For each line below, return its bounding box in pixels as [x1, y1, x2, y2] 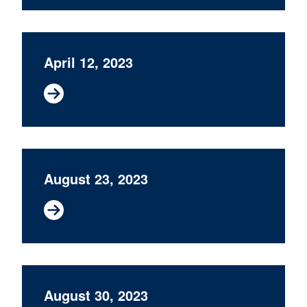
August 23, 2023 [44, 169, 148, 188]
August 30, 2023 [44, 285, 148, 305]
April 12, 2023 [44, 52, 133, 72]
